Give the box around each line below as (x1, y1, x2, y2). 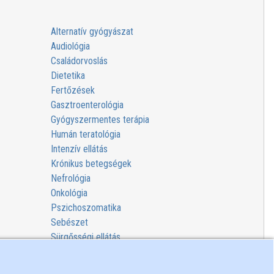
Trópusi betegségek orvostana (50, 260, 167, 272)
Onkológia (50, 187, 87, 199)
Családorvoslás (50, 54, 108, 67)
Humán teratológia (50, 128, 120, 140)
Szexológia (50, 245, 93, 257)
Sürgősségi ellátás (50, 231, 120, 243)
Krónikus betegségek (50, 157, 131, 169)
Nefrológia (50, 172, 91, 184)
